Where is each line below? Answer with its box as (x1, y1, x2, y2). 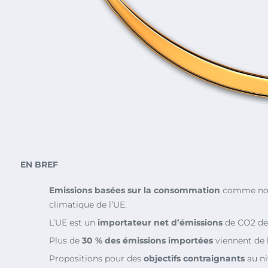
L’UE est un (49, 217, 98, 228)
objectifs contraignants (144, 252, 245, 264)
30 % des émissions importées (82, 234, 213, 246)
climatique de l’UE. (49, 199, 127, 210)
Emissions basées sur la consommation (49, 184, 220, 196)
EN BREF (20, 159, 58, 170)
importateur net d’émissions (98, 217, 223, 228)
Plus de (49, 234, 82, 246)
